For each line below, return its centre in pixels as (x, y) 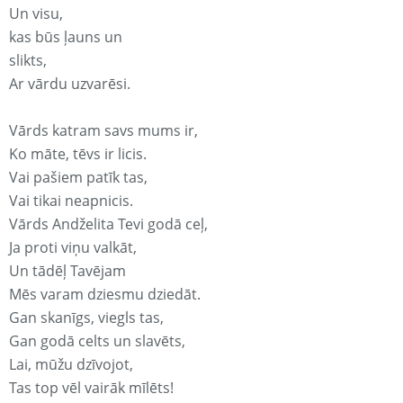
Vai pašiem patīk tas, (78, 178)
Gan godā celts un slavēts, (97, 341)
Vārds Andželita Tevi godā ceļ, (108, 224)
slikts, (28, 61)
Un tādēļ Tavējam (67, 271)
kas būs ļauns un (66, 37)
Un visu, (36, 14)
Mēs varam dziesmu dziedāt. (105, 295)
